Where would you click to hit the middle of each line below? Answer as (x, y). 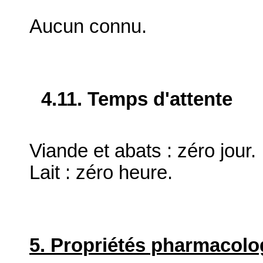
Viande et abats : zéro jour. (143, 151)
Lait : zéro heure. (101, 172)
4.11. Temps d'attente (137, 100)
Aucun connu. (88, 27)
